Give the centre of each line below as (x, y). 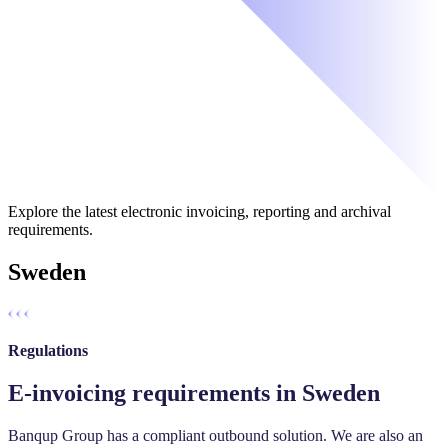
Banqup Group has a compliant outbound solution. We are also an (215, 435)
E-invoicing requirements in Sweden (194, 392)
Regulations (48, 350)
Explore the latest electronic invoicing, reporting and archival (199, 212)
